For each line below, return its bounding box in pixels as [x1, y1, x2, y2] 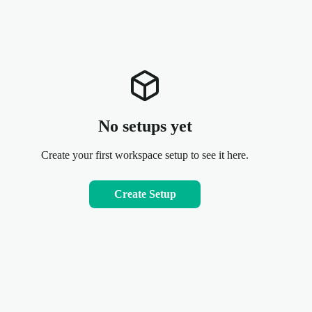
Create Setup [114, 188, 176, 200]
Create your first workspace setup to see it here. [41, 149, 249, 161]
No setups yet [97, 117, 192, 135]
